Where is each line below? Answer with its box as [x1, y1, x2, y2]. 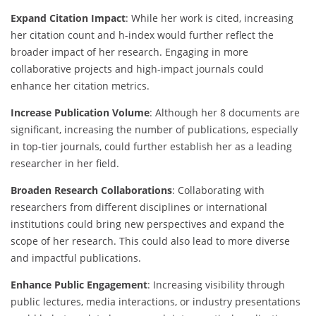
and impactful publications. [11, 251, 141, 265]
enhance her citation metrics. [11, 79, 150, 93]
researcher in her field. [11, 157, 119, 171]
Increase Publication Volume [11, 106, 150, 120]
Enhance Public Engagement [11, 278, 147, 292]
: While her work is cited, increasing [126, 11, 293, 25]
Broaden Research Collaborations [11, 183, 172, 197]
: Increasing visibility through [147, 278, 285, 292]
